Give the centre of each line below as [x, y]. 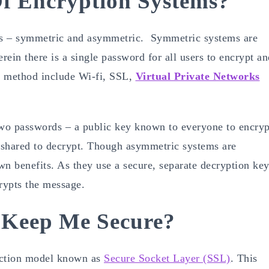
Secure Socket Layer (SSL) [167, 258]
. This [244, 258]
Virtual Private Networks [198, 76]
